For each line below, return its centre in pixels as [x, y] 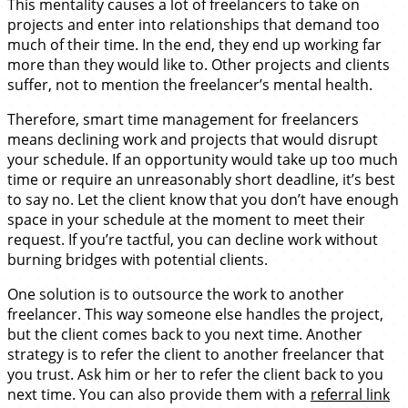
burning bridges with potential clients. [138, 259]
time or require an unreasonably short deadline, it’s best [201, 179]
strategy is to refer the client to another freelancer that [196, 354]
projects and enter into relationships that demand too [194, 24]
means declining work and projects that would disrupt [193, 139]
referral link [350, 394]
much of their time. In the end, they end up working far [194, 44]
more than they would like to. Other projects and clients [199, 64]
